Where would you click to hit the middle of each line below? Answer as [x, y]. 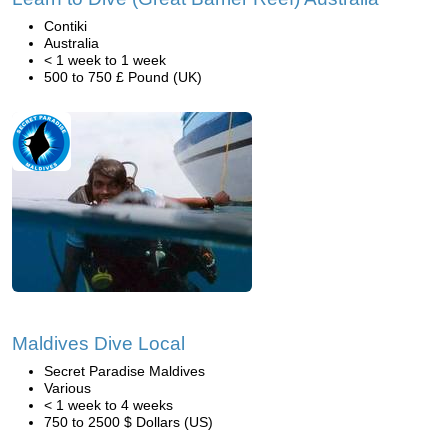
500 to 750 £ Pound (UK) [123, 77]
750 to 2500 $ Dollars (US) [128, 422]
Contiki [65, 26]
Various [67, 388]
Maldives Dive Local [98, 343]
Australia [71, 43]
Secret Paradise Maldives [124, 371]
